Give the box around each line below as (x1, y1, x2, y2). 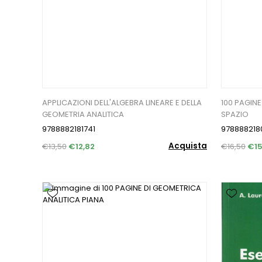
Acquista (168, 140, 207, 152)
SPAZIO (221, 109, 249, 120)
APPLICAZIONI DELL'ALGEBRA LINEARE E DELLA (42, 97, 202, 109)
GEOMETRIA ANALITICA (42, 109, 124, 120)
